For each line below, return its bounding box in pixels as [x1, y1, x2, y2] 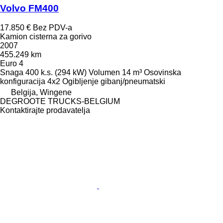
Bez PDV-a [33, 23, 72, 32]
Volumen [89, 68, 120, 77]
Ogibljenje [62, 77, 99, 86]
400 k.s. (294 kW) [25, 68, 87, 77]
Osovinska [144, 68, 181, 77]
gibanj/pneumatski [101, 77, 165, 86]
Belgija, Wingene [11, 88, 72, 97]
